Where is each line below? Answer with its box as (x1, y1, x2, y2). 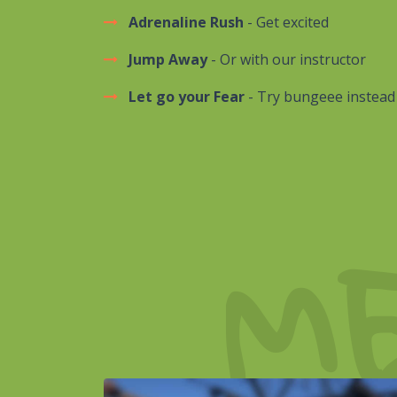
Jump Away (128, 50, 207, 69)
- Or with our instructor (207, 50, 366, 69)
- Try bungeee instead (245, 87, 395, 106)
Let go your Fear (128, 87, 245, 106)
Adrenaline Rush (128, 12, 244, 32)
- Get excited (244, 12, 329, 32)
